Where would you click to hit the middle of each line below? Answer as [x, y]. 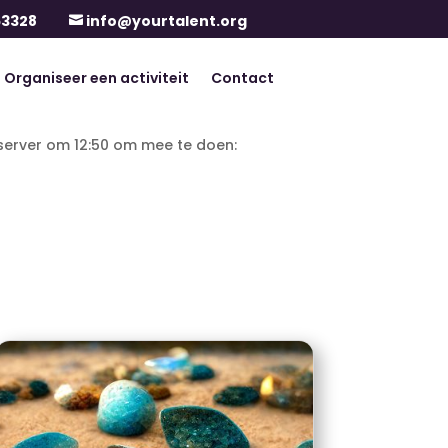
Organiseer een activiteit [96, 78]
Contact [242, 78]
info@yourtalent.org [166, 21]
